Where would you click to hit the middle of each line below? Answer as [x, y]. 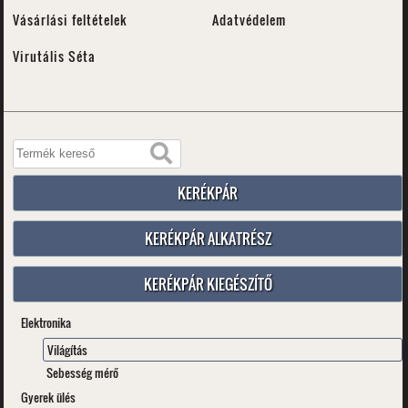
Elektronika [46, 323]
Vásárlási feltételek [71, 20]
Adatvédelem [250, 20]
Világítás [68, 350]
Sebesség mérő [83, 373]
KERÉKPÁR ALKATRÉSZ [208, 239]
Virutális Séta [55, 56]
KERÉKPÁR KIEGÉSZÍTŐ [208, 285]
